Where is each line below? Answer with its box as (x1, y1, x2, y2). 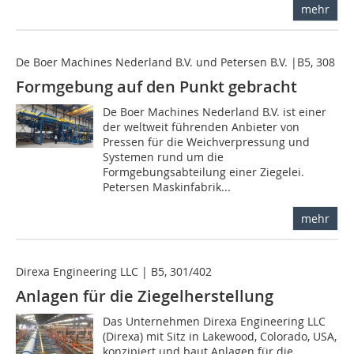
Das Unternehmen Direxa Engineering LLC (103, 314, 326, 330)
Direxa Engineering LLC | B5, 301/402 (16, 264, 212, 280)
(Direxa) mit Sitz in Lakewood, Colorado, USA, (103, 329, 337, 345)
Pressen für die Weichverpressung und (103, 134, 311, 150)
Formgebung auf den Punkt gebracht (16, 76, 297, 98)
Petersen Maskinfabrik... (103, 179, 232, 195)
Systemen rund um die (103, 149, 224, 165)
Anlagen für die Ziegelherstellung (16, 285, 273, 307)
